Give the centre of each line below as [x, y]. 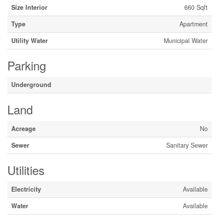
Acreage [23, 129]
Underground [31, 85]
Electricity [26, 189]
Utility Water [30, 41]
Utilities [26, 170]
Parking [27, 65]
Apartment [194, 24]
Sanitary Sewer [187, 145]
